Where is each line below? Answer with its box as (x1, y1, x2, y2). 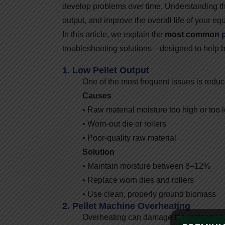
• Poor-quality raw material (82, 133, 176, 142)
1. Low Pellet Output (62, 65, 149, 75)
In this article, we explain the (62, 30, 165, 39)
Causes (82, 91, 111, 100)
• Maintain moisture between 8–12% (82, 161, 210, 170)
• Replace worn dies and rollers (82, 175, 194, 184)
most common (165, 30, 221, 39)
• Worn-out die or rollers (82, 119, 166, 128)
